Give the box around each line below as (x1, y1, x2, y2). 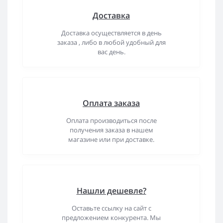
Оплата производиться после (66, 116, 157, 125)
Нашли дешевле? (76, 185, 146, 196)
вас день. (97, 47, 125, 56)
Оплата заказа (83, 98, 140, 109)
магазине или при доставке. (68, 135, 154, 144)
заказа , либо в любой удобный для (57, 38, 166, 47)
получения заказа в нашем (69, 125, 153, 134)
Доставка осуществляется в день (61, 28, 162, 37)
